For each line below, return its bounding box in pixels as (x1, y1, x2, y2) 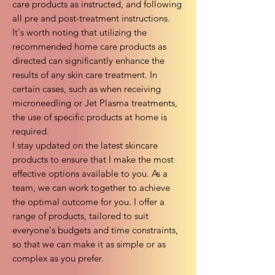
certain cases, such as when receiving (12, 83, 161, 95)
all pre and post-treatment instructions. (12, 12, 170, 24)
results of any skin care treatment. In (12, 69, 157, 80)
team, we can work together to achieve (12, 182, 170, 193)
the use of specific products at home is (12, 111, 167, 123)
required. (12, 125, 49, 137)
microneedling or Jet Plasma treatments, (12, 97, 177, 109)
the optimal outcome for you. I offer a (12, 196, 165, 207)
